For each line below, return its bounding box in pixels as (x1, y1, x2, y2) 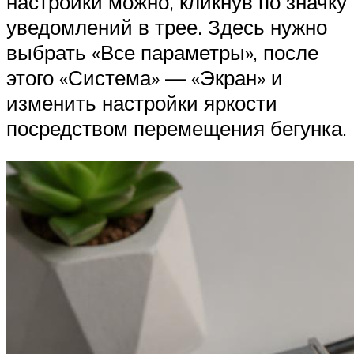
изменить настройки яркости (6, 90, 277, 116)
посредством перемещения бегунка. (6, 115, 347, 141)
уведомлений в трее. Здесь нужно (6, 14, 327, 40)
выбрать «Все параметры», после (6, 40, 318, 66)
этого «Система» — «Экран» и (6, 65, 283, 91)
